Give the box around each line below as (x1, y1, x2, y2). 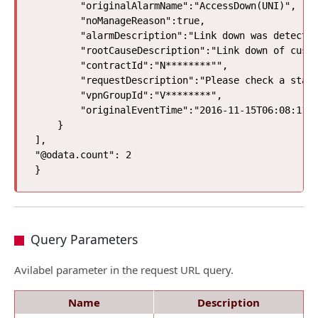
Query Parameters (30, 231, 138, 248)
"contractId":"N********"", (35, 60, 228, 71)
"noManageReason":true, (35, 15, 205, 26)
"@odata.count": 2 (35, 149, 131, 160)
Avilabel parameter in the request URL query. (14, 263, 234, 277)
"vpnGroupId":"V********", (35, 89, 222, 101)
